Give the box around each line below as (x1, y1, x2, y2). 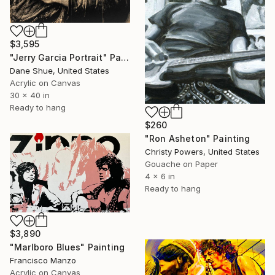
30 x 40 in (10, 90, 50, 101)
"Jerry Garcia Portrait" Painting (121, 52, 130, 63)
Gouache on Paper (145, 158, 218, 169)
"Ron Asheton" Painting (145, 133, 250, 144)
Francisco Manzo (10, 255, 76, 265)
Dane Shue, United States (10, 66, 109, 76)
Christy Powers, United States (145, 146, 260, 157)
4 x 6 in (145, 171, 175, 181)
